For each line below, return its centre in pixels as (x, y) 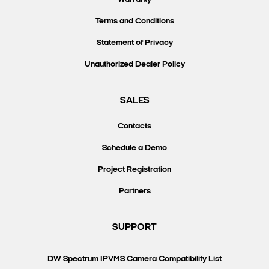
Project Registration (134, 169)
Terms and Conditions (134, 21)
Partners (134, 191)
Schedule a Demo (134, 148)
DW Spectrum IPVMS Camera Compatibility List (134, 259)
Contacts (134, 126)
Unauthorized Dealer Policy (134, 64)
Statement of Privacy (134, 43)
